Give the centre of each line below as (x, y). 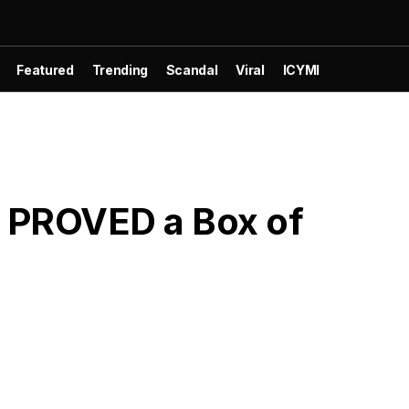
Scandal (192, 69)
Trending (120, 69)
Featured (45, 69)
